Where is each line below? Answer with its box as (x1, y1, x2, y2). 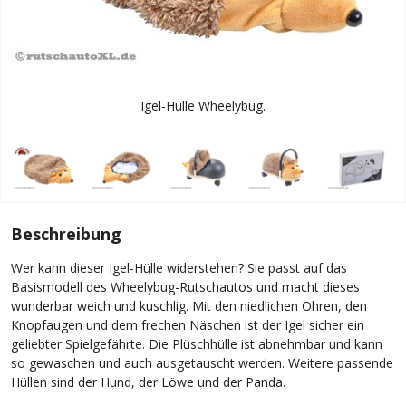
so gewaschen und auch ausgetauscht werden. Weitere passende (11, 353, 393, 372)
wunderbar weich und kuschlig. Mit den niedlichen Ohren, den (11, 296, 367, 314)
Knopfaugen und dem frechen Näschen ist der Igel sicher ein (11, 315, 364, 333)
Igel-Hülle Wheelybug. (140, 96, 266, 114)
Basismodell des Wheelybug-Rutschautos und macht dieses (11, 277, 360, 295)
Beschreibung (11, 222, 121, 245)
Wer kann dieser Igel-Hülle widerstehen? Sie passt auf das (11, 258, 347, 276)
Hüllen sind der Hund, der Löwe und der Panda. (11, 372, 285, 391)
